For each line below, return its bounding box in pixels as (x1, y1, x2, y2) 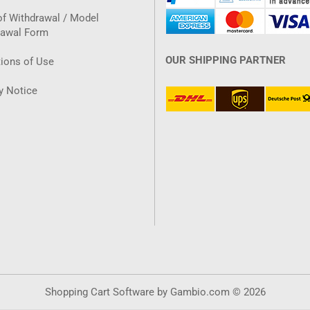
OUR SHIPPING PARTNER (165, 54, 286, 66)
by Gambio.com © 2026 (154, 286, 266, 298)
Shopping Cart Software (44, 286, 154, 298)
